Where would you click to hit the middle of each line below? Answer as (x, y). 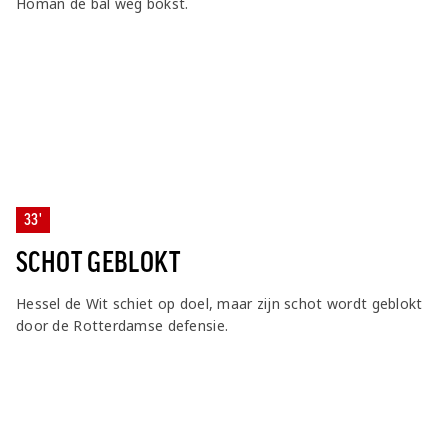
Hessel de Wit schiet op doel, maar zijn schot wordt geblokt (219, 303)
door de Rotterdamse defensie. (122, 325)
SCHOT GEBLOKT (98, 262)
